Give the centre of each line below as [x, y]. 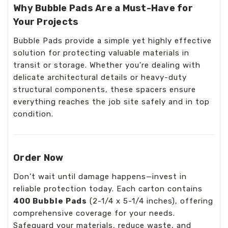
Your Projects [46, 22]
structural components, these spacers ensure [105, 89]
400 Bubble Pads [50, 201]
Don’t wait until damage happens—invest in [100, 176]
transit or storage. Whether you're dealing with [107, 65]
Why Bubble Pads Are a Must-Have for [103, 8]
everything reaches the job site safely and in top [111, 102]
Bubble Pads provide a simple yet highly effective [112, 40]
